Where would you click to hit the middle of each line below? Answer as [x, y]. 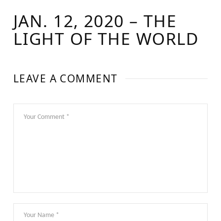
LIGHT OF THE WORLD [106, 38]
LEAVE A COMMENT [65, 79]
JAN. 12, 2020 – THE [95, 20]
